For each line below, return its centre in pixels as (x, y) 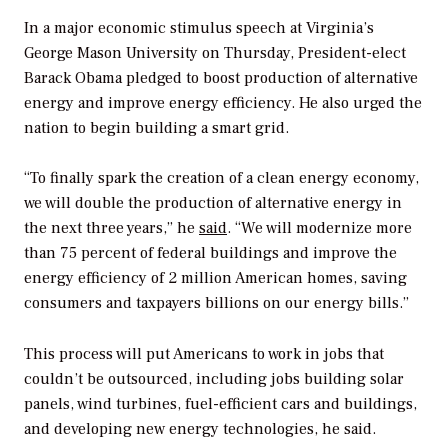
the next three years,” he (111, 228)
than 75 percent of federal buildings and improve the (210, 253)
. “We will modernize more (319, 228)
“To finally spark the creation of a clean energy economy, (221, 178)
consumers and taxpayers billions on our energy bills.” (216, 303)
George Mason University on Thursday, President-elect (215, 52)
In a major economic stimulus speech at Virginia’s (199, 27)
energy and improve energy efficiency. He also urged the (223, 102)
